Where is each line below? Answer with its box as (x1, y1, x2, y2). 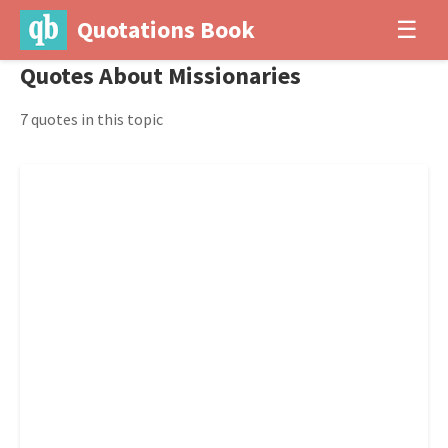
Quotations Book (76, 14, 255, 45)
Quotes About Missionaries (20, 60, 301, 91)
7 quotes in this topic (20, 109, 163, 129)
